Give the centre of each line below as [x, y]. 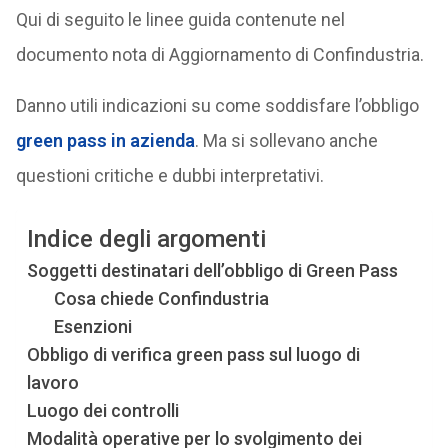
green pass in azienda [105, 140]
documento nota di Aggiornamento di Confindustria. [219, 54]
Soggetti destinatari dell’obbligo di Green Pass [212, 270]
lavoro [52, 382]
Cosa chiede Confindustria [161, 298]
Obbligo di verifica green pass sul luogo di [193, 354]
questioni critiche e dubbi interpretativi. [169, 175]
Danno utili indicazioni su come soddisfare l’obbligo [217, 105]
